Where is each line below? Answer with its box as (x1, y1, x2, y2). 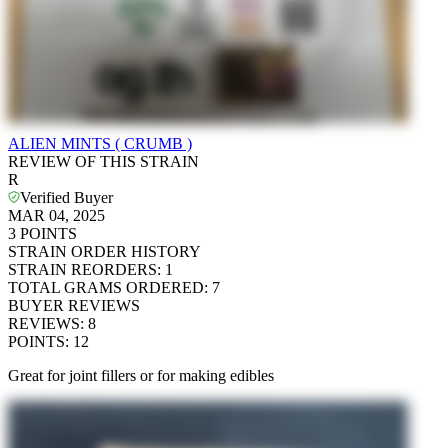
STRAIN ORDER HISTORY (8, 242, 201, 260)
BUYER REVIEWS (8, 296, 140, 314)
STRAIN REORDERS (8, 260, 157, 278)
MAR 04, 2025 (8, 206, 105, 224)
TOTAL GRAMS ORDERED (8, 278, 204, 296)
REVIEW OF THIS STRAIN (8, 152, 199, 170)
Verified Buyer (20, 188, 113, 206)
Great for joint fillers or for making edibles (8, 366, 274, 384)
